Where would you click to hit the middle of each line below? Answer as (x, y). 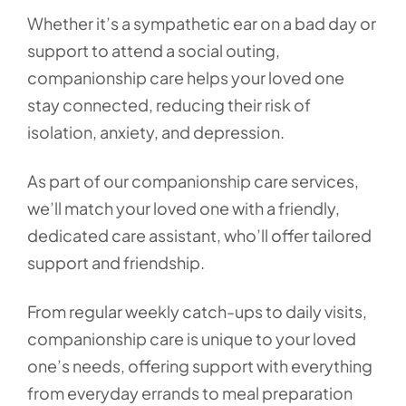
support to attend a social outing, (154, 50)
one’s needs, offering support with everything (200, 366)
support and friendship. (117, 262)
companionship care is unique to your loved (192, 338)
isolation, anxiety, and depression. (157, 132)
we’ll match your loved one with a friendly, (184, 208)
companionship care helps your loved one (186, 77)
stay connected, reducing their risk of (169, 105)
